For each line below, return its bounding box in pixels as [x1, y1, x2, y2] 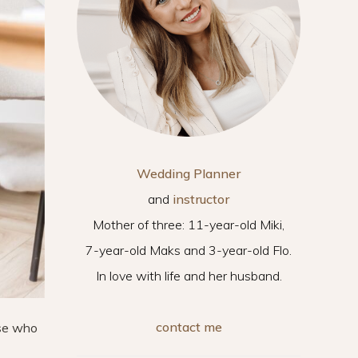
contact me [155, 319, 222, 335]
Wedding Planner [137, 165, 241, 181]
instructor [173, 191, 229, 207]
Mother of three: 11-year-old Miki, [93, 217, 284, 233]
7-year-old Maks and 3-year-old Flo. [86, 242, 292, 258]
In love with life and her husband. [95, 268, 282, 284]
